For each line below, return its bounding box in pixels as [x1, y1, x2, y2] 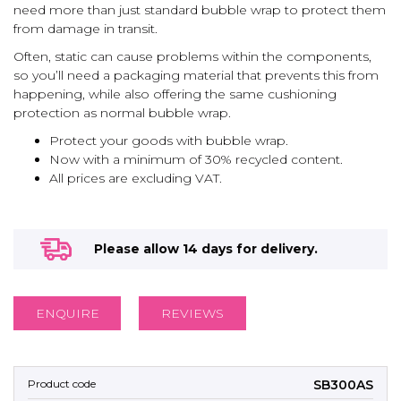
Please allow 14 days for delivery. [94, 240, 318, 257]
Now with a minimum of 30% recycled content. [49, 151, 343, 167]
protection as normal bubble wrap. [13, 105, 231, 121]
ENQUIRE [35, 304, 99, 321]
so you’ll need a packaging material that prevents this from [13, 67, 379, 83]
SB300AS [313, 376, 373, 393]
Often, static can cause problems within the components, [13, 48, 371, 64]
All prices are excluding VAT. [49, 170, 222, 186]
